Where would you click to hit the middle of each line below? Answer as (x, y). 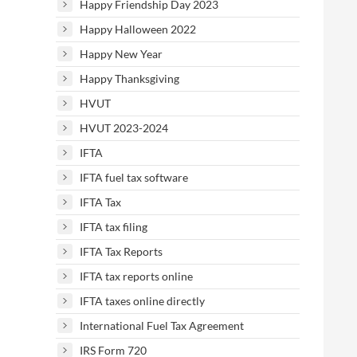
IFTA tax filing (114, 227)
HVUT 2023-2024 (124, 128)
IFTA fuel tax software (134, 177)
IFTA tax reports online (136, 276)
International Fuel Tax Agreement (162, 326)
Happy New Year (121, 54)
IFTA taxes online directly (142, 301)
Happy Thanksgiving (129, 78)
